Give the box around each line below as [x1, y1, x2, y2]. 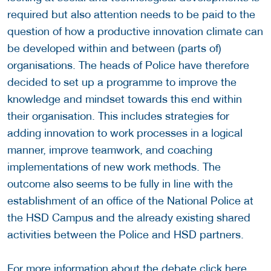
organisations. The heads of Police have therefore [7, 59, 249, 72]
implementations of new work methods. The [7, 160, 221, 174]
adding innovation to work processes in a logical [7, 126, 243, 140]
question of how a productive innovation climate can [7, 25, 263, 38]
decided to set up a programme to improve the [7, 76, 237, 89]
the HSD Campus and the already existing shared [7, 211, 250, 224]
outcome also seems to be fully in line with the [7, 177, 233, 191]
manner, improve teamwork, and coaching [7, 143, 212, 157]
